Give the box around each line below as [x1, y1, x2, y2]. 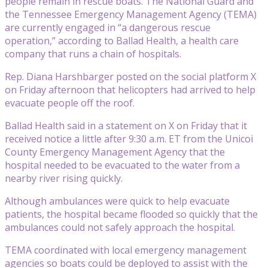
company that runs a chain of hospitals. [5, 47, 181, 60]
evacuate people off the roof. [5, 96, 135, 109]
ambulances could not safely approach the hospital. [5, 220, 235, 234]
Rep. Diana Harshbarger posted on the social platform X [5, 69, 256, 83]
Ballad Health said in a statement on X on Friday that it [5, 118, 247, 132]
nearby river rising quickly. [5, 171, 123, 185]
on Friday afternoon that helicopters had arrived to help [5, 83, 255, 96]
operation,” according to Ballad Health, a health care [5, 33, 239, 47]
